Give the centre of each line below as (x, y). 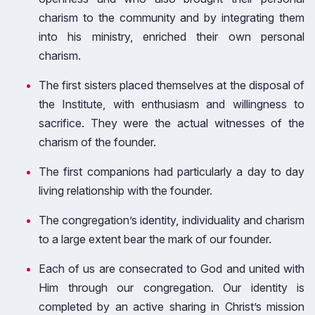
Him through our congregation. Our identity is (172, 288)
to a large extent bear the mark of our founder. (155, 239)
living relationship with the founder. (126, 191)
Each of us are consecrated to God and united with (172, 269)
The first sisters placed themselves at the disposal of (172, 85)
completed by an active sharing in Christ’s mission (172, 307)
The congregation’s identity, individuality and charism (172, 220)
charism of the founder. (97, 142)
